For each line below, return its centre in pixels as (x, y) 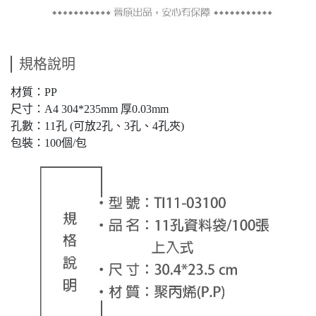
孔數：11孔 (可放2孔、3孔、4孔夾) (97, 126)
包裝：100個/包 (49, 142)
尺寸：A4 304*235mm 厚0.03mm (90, 109)
